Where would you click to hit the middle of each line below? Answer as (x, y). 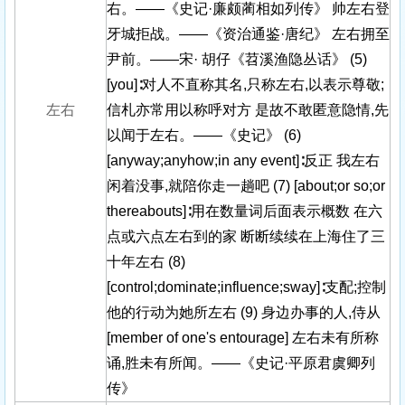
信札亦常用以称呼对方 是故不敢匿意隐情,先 (248, 110)
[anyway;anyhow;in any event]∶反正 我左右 (243, 160)
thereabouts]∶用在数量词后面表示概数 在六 (245, 211)
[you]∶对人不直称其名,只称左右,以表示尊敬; (245, 85)
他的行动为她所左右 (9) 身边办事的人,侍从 (244, 312)
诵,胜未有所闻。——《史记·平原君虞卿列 (241, 363)
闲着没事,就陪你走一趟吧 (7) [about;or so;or (246, 186)
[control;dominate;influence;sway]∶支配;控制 (246, 287)
